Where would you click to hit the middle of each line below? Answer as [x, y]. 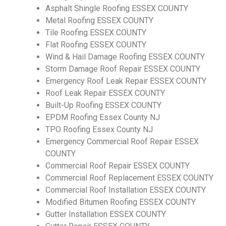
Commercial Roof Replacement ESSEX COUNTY [129, 178]
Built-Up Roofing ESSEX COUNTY [103, 105]
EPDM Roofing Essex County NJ [103, 118]
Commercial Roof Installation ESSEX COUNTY [126, 190]
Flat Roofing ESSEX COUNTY [96, 45]
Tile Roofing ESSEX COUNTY [96, 33]
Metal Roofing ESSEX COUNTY [99, 21]
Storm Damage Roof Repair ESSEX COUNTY [123, 69]
